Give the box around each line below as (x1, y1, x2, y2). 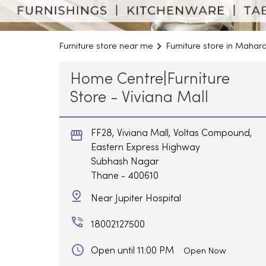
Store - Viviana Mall (69, 90, 208, 106)
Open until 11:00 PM (90, 246, 174, 256)
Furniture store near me (59, 42, 153, 50)
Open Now (183, 246, 226, 255)
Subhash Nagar (90, 157, 159, 167)
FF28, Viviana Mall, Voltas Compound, (90, 128, 252, 138)
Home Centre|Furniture (69, 72, 230, 87)
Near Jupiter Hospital (90, 194, 181, 204)
